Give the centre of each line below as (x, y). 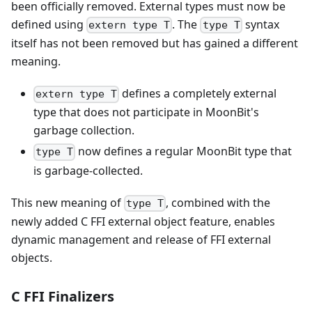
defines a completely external (198, 94)
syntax (260, 24)
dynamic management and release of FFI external (141, 239)
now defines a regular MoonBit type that (184, 151)
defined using (49, 24)
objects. (32, 257)
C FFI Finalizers (63, 296)
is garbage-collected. (88, 170)
